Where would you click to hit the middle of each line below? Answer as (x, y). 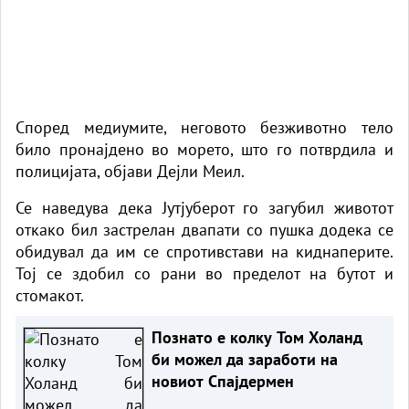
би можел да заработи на (244, 359)
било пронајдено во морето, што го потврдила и (204, 149)
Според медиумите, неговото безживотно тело (204, 127)
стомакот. (50, 295)
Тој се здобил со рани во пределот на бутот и (204, 273)
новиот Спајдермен (222, 381)
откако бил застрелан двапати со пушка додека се (204, 229)
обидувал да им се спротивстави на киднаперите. (204, 251)
